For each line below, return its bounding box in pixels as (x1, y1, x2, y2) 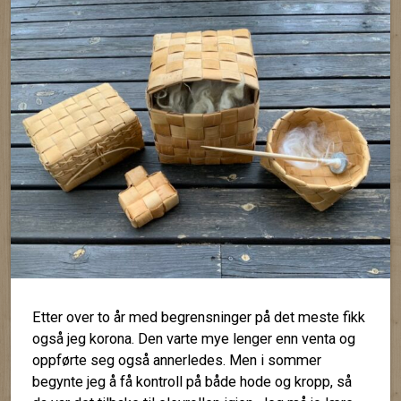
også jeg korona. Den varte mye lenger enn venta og (32, 330, 355, 348)
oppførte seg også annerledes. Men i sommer (32, 352, 321, 370)
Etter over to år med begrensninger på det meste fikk (32, 309, 365, 327)
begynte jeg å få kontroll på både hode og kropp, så (32, 373, 352, 391)
